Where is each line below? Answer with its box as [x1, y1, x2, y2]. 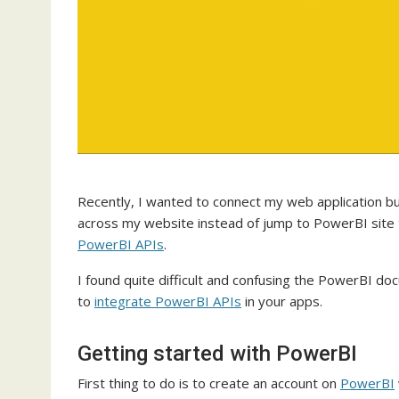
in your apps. [241, 292, 322, 311]
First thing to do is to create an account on [77, 374, 340, 393]
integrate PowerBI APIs [94, 292, 241, 311]
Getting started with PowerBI [77, 341, 357, 367]
